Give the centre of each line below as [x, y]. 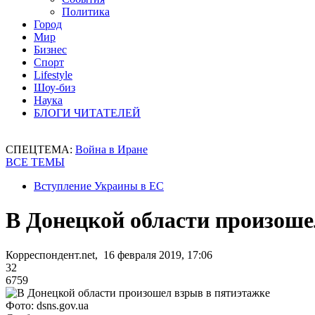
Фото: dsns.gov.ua [47, 305]
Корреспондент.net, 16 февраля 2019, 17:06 [109, 255]
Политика [86, 12]
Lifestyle [53, 75]
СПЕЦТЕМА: [40, 149]
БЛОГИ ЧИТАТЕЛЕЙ [87, 113]
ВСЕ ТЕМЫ [35, 162]
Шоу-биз [54, 88]
